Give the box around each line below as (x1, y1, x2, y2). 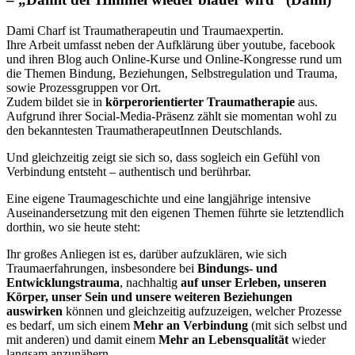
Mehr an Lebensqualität (158, 332, 288, 346)
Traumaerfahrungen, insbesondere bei (6, 261, 197, 275)
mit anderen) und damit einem (6, 332, 158, 346)
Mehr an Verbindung (133, 318, 248, 332)
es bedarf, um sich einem (6, 318, 133, 332)
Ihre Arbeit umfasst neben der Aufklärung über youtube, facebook (6, 37, 335, 52)
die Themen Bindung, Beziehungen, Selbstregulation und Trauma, (6, 66, 338, 80)
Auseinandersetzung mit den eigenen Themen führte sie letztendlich (6, 205, 344, 219)
